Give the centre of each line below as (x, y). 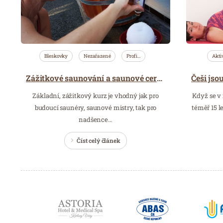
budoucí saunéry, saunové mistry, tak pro (96, 107)
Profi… (134, 56)
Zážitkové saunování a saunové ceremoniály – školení (159, 78)
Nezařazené (97, 56)
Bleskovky (56, 56)
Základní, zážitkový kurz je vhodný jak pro (96, 95)
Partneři (47, 190)
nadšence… (96, 119)
